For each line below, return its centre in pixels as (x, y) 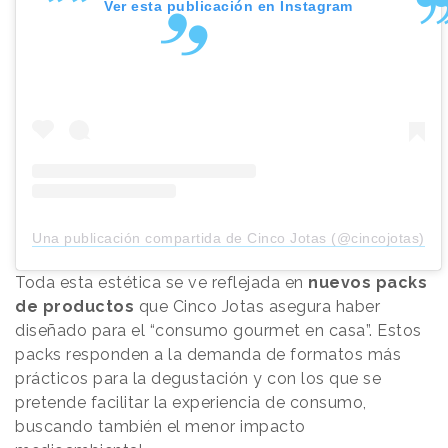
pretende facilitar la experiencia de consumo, (191, 403)
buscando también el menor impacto (160, 427)
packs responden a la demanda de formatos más (208, 355)
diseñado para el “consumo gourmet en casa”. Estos (218, 331)
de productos (74, 307)
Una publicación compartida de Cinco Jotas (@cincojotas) (228, 238)
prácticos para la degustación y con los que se (198, 379)
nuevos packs (365, 283)
